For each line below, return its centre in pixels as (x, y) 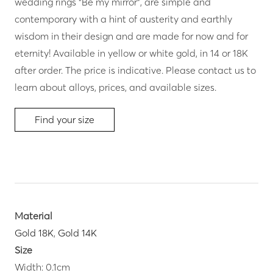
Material (34, 216)
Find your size (65, 120)
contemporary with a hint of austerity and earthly (123, 19)
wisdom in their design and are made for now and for (131, 36)
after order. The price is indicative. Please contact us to (135, 70)
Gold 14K (77, 233)
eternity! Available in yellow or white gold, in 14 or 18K (131, 53)
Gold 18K (34, 233)
